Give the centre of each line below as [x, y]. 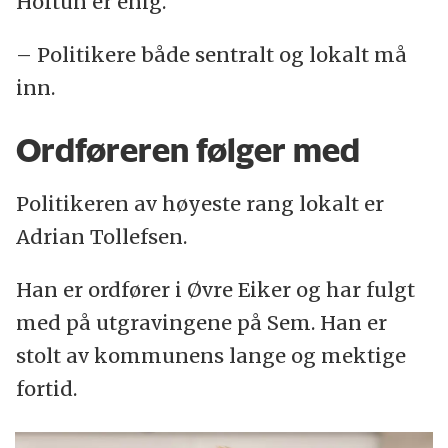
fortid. [46, 389]
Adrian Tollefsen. [101, 237]
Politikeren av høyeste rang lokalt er [199, 204]
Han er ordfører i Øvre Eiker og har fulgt [215, 290]
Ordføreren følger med [187, 150]
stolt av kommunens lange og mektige [210, 356]
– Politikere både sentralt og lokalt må [211, 54]
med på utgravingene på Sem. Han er [201, 323]
